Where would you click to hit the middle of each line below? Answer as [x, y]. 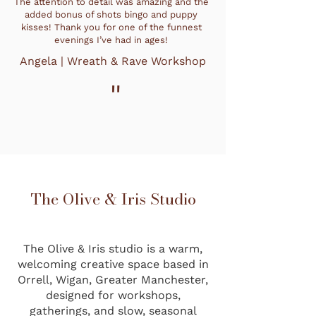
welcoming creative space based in [113, 265]
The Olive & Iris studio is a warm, [113, 249]
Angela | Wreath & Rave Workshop [113, 61]
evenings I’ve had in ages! [111, 40]
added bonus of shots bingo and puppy [111, 15]
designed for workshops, [113, 296]
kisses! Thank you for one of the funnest [111, 28]
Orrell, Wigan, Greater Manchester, [113, 280]
